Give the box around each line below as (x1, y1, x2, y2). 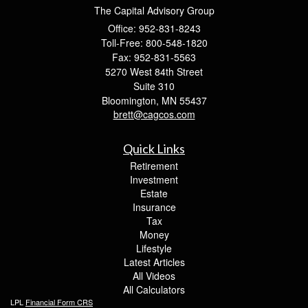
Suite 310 (133, 78, 175, 93)
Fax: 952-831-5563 (112, 49, 196, 64)
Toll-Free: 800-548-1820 (100, 35, 208, 49)
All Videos (133, 268, 175, 283)
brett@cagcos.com (113, 107, 195, 121)
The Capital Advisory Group (93, 3, 214, 17)
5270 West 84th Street (105, 64, 203, 78)
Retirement (130, 158, 178, 173)
